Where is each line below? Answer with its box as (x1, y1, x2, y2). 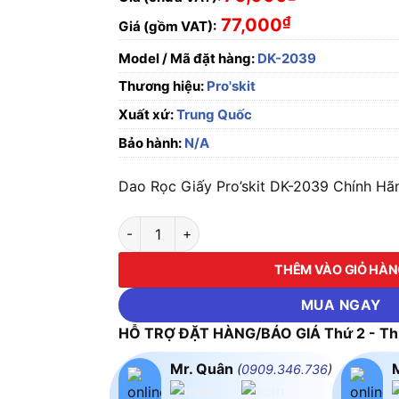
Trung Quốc (174, 106, 253, 123)
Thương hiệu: (118, 77, 208, 94)
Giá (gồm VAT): (118, 18, 217, 35)
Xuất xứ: (118, 106, 175, 123)
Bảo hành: (118, 134, 183, 151)
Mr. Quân (169, 359, 237, 378)
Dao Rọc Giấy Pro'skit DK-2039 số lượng (118, 217, 365, 233)
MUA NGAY (300, 296, 381, 313)
